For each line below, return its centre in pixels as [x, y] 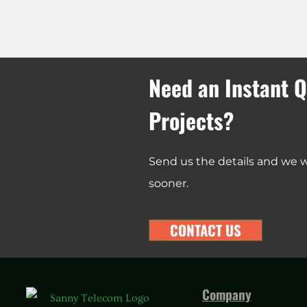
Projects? [191, 120]
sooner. [168, 183]
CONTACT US [205, 230]
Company [227, 294]
